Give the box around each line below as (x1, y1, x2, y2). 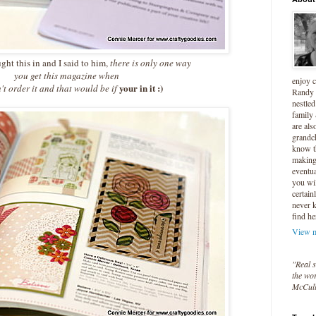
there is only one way (108, 56, 191, 70)
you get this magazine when (11, 69, 122, 83)
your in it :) (119, 81, 163, 96)
